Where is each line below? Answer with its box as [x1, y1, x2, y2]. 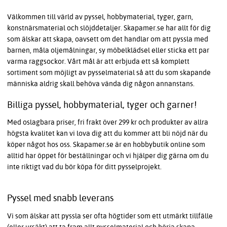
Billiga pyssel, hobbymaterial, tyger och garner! [7, 98, 197, 110]
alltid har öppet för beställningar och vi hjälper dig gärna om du [7, 151, 209, 161]
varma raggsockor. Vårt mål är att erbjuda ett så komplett [7, 56, 190, 66]
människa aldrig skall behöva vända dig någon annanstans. [7, 79, 195, 88]
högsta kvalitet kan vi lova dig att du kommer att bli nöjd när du [7, 129, 208, 138]
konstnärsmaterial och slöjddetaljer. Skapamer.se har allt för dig [7, 23, 211, 32]
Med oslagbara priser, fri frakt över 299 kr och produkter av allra [7, 118, 208, 127]
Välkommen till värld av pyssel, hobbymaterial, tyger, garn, [7, 12, 193, 21]
